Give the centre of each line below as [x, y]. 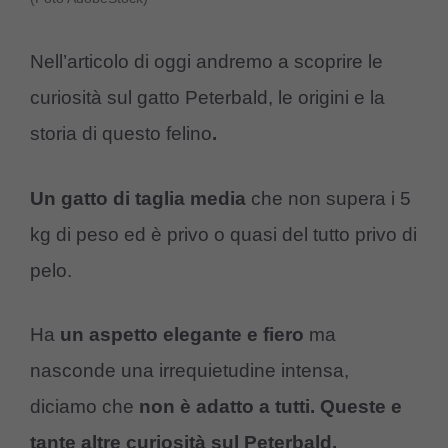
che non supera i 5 [328, 198]
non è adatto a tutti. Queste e [270, 407]
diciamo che [84, 407]
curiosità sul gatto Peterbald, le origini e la [207, 98]
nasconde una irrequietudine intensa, [189, 371]
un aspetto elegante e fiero [182, 335]
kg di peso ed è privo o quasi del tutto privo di [223, 234]
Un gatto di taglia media [138, 198]
